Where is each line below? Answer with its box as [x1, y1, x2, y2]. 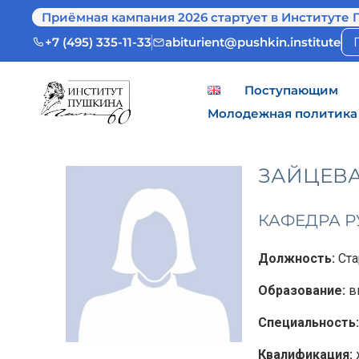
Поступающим [244, 83, 338, 98]
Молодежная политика [208, 106, 357, 121]
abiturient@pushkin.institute [165, 34, 341, 50]
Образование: [258, 283, 345, 298]
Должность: [258, 251, 338, 266]
